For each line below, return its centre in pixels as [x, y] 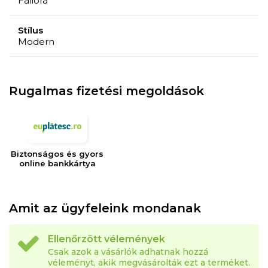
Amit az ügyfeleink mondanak [105, 208]
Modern [36, 41]
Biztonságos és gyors [57, 153]
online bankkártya [57, 163]
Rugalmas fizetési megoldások [106, 91]
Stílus [31, 30]
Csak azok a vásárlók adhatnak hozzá [128, 252]
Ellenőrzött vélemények [106, 239]
